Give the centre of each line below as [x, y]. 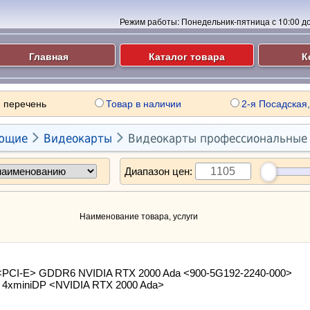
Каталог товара [186, 56]
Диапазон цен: [158, 171]
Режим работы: [151, 21]
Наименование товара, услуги [139, 217]
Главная [49, 56]
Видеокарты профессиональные [218, 138]
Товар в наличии [144, 104]
